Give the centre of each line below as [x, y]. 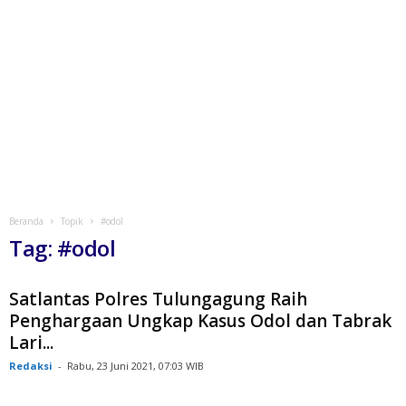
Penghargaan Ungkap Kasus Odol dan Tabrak [200, 321]
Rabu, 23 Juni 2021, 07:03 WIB [135, 366]
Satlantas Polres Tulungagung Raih [158, 299]
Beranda [26, 221]
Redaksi [31, 366]
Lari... [31, 343]
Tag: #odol [63, 248]
